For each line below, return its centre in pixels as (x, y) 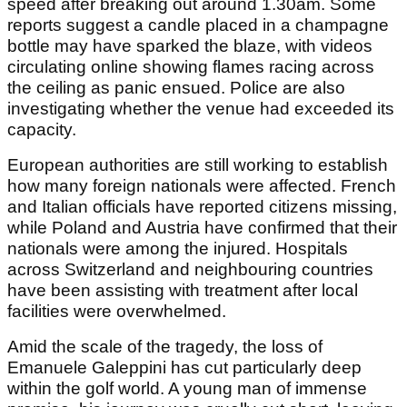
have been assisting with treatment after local (183, 290)
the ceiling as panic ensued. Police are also (176, 87)
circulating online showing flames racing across (191, 66)
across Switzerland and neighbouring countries (190, 269)
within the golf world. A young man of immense (187, 388)
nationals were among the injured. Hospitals (178, 248)
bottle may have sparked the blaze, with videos (190, 45)
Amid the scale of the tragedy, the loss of (165, 346)
